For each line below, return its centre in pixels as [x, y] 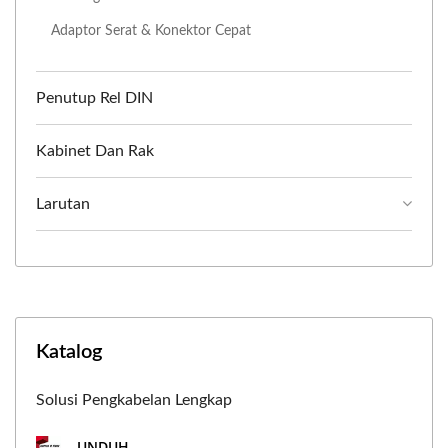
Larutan [63, 204]
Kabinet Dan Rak [95, 151]
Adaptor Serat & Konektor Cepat [151, 30]
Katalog [69, 352]
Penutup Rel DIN [94, 98]
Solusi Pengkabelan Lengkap [134, 400]
